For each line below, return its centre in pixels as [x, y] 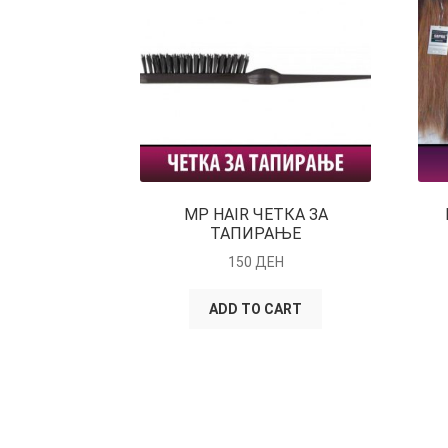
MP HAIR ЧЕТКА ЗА [255, 214]
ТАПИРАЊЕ [256, 233]
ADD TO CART [256, 309]
